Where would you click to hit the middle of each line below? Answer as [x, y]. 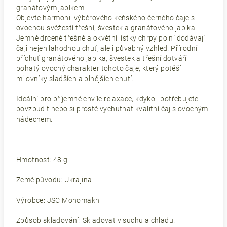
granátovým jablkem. [51, 8]
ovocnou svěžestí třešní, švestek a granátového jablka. [107, 28]
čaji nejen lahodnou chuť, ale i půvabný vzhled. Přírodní [107, 48]
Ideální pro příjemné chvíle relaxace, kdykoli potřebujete [107, 99]
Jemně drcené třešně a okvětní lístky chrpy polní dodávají [111, 38]
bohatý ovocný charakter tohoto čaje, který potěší [99, 68]
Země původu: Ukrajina [54, 180]
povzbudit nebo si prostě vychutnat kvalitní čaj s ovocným [112, 109]
